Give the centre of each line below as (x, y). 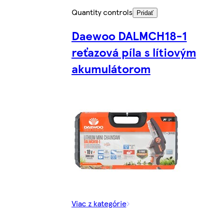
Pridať (145, 13)
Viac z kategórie (99, 203)
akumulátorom (111, 69)
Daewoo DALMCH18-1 (129, 36)
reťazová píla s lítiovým (134, 52)
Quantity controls (102, 12)
